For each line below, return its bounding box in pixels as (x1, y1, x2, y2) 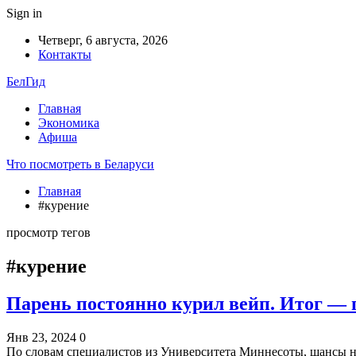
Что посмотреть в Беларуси (6, 157, 154, 171)
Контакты (38, 48, 91, 61)
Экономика (38, 116, 99, 130)
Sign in (6, 6, 42, 20)
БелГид (6, 75, 45, 88)
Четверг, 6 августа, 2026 (38, 33, 168, 47)
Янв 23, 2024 (6, 330, 76, 344)
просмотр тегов (6, 226, 91, 239)
